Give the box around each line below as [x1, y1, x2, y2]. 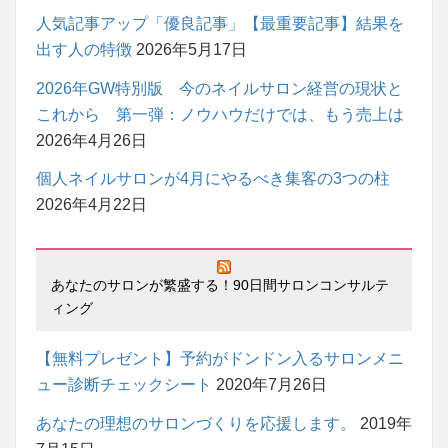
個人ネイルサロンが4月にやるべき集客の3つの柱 [36, 170, 390, 188]
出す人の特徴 [36, 40, 132, 58]
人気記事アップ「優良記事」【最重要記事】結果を [36, 14, 404, 32]
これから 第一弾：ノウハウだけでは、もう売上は [36, 105, 404, 123]
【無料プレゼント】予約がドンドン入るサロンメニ [36, 350, 404, 368]
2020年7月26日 [216, 376, 327, 394]
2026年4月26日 [36, 131, 147, 149]
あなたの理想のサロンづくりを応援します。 [36, 415, 356, 433]
